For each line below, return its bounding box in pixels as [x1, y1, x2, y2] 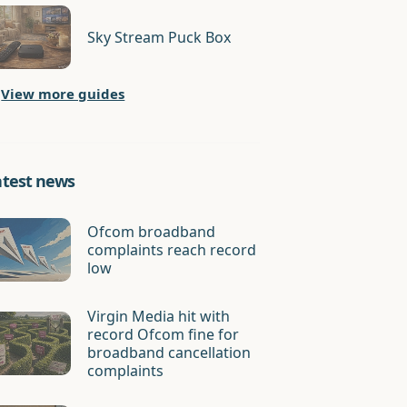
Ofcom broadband [87, 222, 216, 242]
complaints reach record [87, 240, 257, 260]
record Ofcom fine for [87, 324, 240, 344]
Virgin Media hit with [87, 306, 231, 326]
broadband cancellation [87, 342, 252, 362]
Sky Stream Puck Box [87, 27, 232, 47]
